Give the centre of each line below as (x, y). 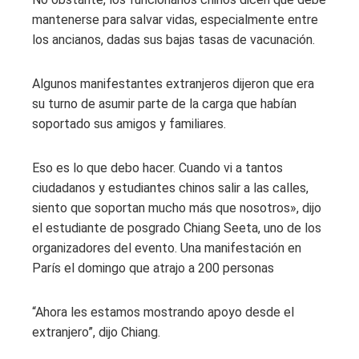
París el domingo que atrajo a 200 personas (153, 268)
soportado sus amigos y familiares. (129, 123)
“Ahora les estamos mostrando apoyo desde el (163, 312)
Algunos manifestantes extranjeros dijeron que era (173, 83)
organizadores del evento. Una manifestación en (167, 248)
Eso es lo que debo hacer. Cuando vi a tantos (157, 167)
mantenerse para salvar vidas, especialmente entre (175, 19)
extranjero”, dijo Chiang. (96, 332)
